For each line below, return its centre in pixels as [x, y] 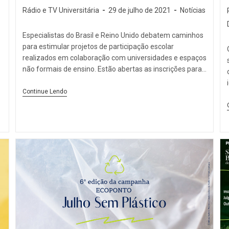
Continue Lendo [44, 92]
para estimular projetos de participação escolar [98, 47]
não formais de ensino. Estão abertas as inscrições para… [114, 69]
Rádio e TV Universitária [61, 10]
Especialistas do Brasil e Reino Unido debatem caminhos [113, 36]
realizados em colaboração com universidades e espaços [114, 58]
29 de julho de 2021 [139, 10]
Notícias [192, 10]
